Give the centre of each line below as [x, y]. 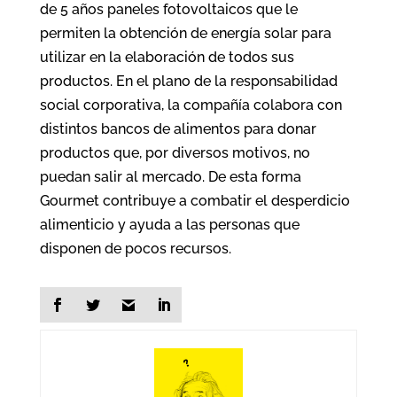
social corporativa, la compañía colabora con [191, 105]
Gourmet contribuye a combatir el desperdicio [195, 201]
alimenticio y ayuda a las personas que [169, 225]
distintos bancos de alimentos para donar [178, 129]
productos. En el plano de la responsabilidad [188, 82]
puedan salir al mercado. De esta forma [170, 177]
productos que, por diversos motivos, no [175, 153]
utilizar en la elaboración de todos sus [167, 58]
